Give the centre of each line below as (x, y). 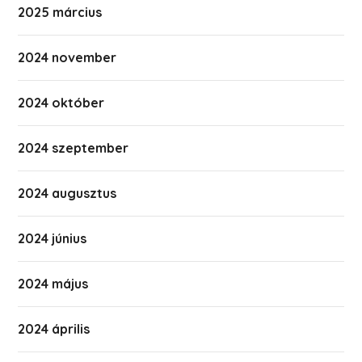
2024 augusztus (67, 193)
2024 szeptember (74, 148)
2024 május (53, 284)
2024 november (67, 57)
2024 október (61, 103)
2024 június (53, 238)
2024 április (54, 329)
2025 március (60, 12)
